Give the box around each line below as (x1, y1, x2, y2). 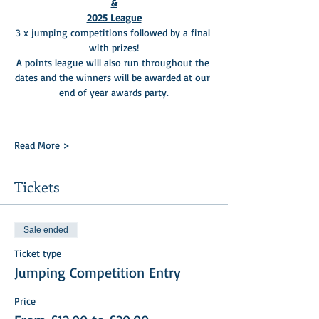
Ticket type (14, 246, 61, 259)
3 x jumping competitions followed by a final (15, 26, 213, 38)
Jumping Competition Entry (14, 263, 181, 281)
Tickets (14, 176, 60, 196)
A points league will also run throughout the (16, 56, 212, 68)
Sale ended (23, 224, 68, 235)
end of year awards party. (59, 85, 169, 98)
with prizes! (89, 41, 139, 53)
